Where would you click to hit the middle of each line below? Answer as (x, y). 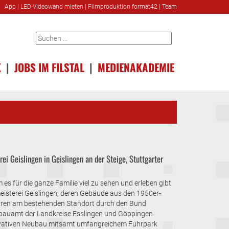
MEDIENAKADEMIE (136, 67)
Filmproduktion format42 (123, 7)
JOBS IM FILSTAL (49, 67)
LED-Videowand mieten (52, 7)
